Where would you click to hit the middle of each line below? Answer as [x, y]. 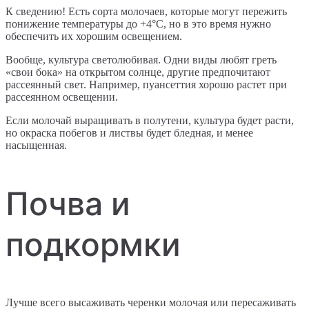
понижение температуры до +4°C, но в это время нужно [138, 23]
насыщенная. [36, 145]
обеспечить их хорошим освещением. [94, 36]
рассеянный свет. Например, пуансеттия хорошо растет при [146, 84]
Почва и [68, 203]
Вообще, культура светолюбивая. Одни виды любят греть [141, 59]
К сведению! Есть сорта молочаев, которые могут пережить [146, 11]
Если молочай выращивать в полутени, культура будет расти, [150, 120]
